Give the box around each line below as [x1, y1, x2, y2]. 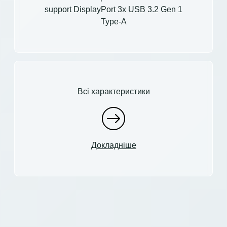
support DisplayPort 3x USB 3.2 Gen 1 [45, 5, 182, 14]
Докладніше [91, 140, 136, 149]
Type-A [100, 17, 127, 26]
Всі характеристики [77, 87, 150, 96]
